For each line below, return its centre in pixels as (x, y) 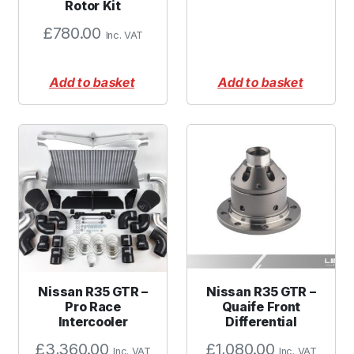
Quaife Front (261, 307)
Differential (261, 322)
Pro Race (93, 307)
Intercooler (93, 322)
